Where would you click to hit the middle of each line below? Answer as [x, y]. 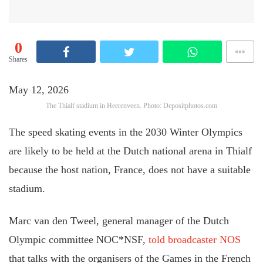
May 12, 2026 [39, 90]
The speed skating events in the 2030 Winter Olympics [126, 132]
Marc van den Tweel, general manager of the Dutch [119, 220]
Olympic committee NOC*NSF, [79, 239]
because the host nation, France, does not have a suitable [130, 170]
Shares [18, 59]
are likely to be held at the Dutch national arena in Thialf [130, 151]
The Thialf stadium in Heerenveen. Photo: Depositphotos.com [131, 105]
